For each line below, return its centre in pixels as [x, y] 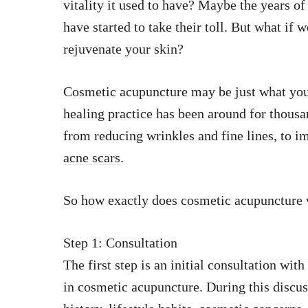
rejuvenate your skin [120, 49]
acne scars [92, 158]
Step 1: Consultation [120, 243]
